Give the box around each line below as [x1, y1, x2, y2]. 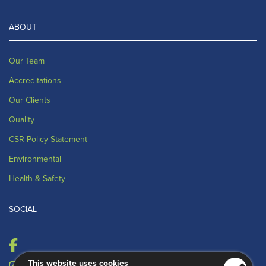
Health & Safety [9, 173, 65, 183]
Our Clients [9, 94, 50, 105]
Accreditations [9, 75, 61, 85]
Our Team [9, 55, 45, 66]
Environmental [9, 153, 61, 164]
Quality [9, 114, 34, 125]
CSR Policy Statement [9, 134, 87, 144]
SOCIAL [9, 204, 37, 214]
